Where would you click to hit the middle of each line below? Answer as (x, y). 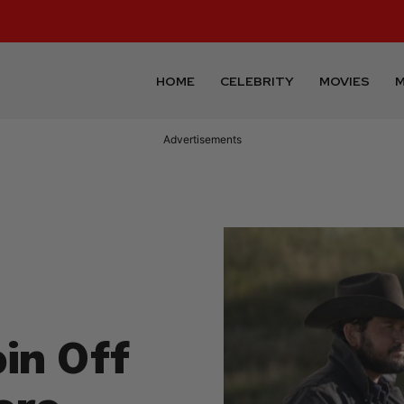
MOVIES (345, 81)
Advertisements (202, 140)
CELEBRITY (257, 81)
